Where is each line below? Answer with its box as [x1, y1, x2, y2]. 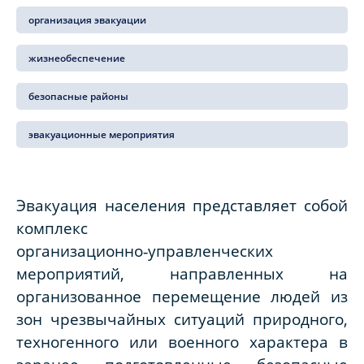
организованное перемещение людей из [16, 286, 348, 307]
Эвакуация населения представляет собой [16, 195, 348, 216]
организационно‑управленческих [16, 240, 273, 262]
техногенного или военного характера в [16, 331, 348, 353]
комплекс [16, 218, 88, 239]
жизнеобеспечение [28, 51, 125, 66]
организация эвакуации [28, 13, 146, 28]
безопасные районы [28, 89, 128, 104]
